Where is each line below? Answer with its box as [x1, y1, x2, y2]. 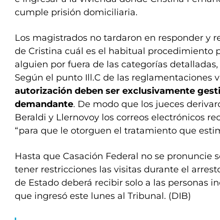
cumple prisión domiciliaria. [15, 7, 137, 18]
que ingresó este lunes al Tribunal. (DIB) [15, 191, 191, 201]
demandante [15, 99, 73, 110]
